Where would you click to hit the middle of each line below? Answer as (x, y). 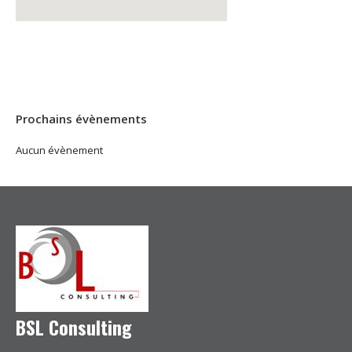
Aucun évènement (59, 150)
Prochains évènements (81, 119)
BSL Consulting (74, 327)
